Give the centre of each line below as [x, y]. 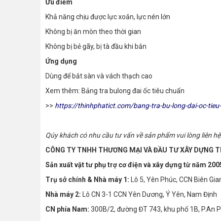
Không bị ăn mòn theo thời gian [93, 32]
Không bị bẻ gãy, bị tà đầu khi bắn [96, 47]
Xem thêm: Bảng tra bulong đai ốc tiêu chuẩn [115, 91]
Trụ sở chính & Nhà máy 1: [88, 180]
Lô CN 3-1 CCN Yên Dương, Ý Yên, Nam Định [150, 195]
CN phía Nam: [68, 209]
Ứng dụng [61, 61]
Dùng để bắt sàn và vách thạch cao [99, 76]
